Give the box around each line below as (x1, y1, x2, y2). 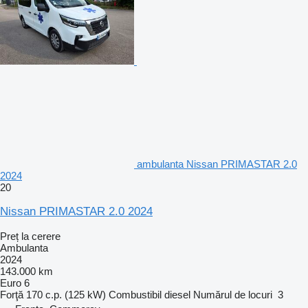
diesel (164, 288, 190, 300)
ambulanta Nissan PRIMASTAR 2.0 (137, 157, 297, 170)
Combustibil (109, 288, 162, 300)
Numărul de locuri (193, 288, 272, 300)
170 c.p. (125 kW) (26, 288, 106, 300)
